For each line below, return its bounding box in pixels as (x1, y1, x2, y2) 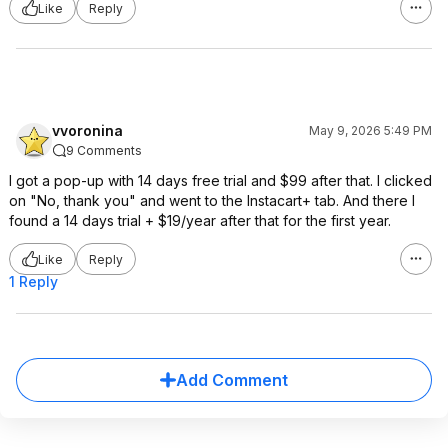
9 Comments (66, 143, 142, 158)
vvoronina (52, 122, 123, 139)
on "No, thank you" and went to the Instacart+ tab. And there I (9, 192, 415, 209)
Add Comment (176, 370, 288, 390)
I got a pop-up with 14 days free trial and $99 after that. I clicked (9, 172, 432, 189)
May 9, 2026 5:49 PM (309, 123, 432, 138)
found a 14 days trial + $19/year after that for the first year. (9, 212, 391, 229)
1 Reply (9, 273, 58, 290)
